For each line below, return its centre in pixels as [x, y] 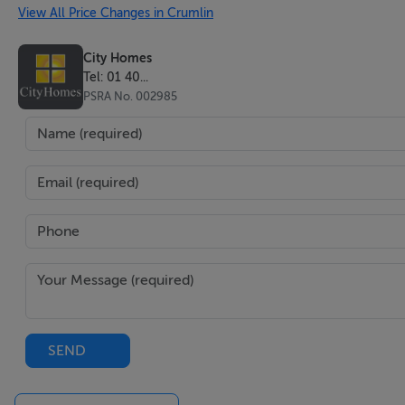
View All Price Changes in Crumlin [116, 13]
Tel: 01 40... [116, 76]
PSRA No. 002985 [130, 97]
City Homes [118, 57]
